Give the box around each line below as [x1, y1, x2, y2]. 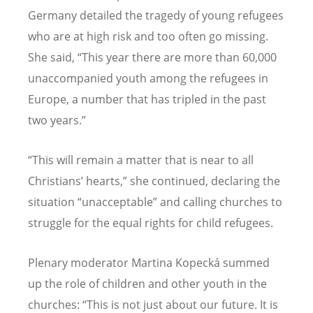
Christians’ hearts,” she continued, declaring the [28, 173, 280, 189]
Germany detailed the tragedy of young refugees [28, 7, 284, 23]
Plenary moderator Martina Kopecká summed [28, 255, 270, 271]
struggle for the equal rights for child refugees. [28, 214, 273, 231]
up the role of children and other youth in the [28, 276, 267, 292]
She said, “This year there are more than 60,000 [28, 49, 277, 65]
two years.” [28, 112, 86, 128]
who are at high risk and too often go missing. [28, 28, 268, 44]
